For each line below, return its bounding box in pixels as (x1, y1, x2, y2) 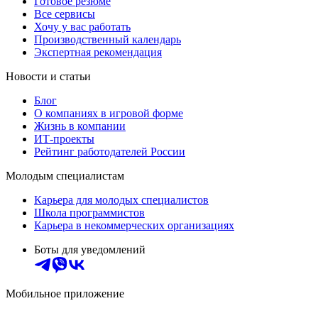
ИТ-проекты (34, 133, 94, 146)
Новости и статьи (6, 70, 91, 83)
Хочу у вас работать (34, 21, 131, 33)
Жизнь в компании (34, 120, 126, 133)
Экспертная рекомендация (34, 46, 162, 59)
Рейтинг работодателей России (34, 146, 185, 158)
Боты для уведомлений (34, 243, 146, 256)
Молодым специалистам (6, 170, 124, 182)
